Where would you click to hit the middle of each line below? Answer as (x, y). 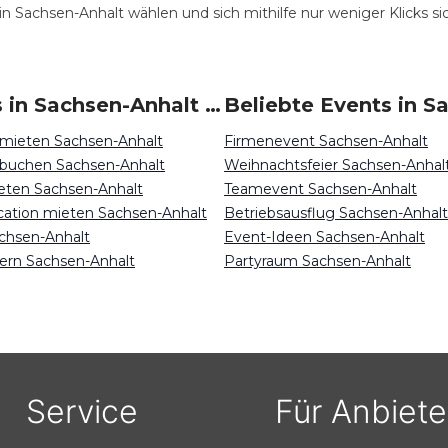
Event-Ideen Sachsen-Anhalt (324, 237)
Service (81, 411)
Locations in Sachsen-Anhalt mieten (213, 105)
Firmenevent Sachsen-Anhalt (326, 141)
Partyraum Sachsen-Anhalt (317, 261)
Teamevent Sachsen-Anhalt (320, 189)
